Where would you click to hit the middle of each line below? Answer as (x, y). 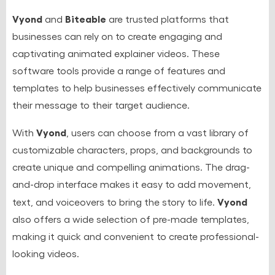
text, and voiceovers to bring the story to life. (115, 201)
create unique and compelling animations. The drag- (131, 166)
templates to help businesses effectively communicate (137, 87)
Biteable (86, 18)
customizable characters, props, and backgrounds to (132, 149)
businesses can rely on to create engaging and (117, 36)
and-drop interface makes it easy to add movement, (132, 184)
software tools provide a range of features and (119, 70)
